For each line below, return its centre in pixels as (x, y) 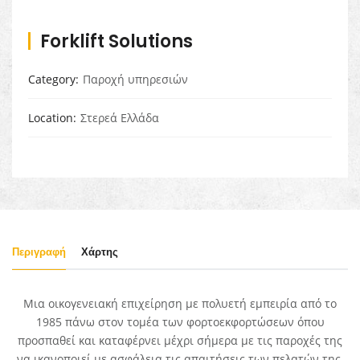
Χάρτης (100, 252)
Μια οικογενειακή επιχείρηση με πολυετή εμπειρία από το (180, 304)
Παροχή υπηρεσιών (135, 80)
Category (52, 80)
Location (51, 118)
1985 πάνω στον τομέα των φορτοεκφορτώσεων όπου (180, 322)
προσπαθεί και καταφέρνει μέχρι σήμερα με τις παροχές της (180, 341)
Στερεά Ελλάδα (120, 118)
